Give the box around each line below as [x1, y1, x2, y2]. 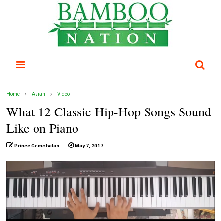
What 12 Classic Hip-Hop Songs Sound [6, 103, 212, 120]
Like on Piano [6, 119, 79, 136]
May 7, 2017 [75, 143, 104, 148]
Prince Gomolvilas [14, 143, 60, 148]
